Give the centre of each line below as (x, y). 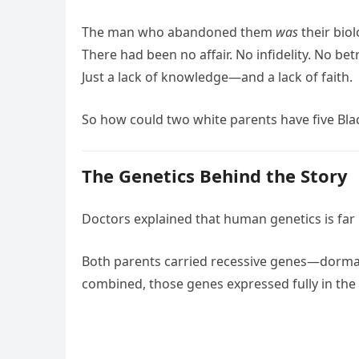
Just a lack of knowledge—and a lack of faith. (217, 77)
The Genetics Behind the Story (215, 175)
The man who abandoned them (179, 32)
